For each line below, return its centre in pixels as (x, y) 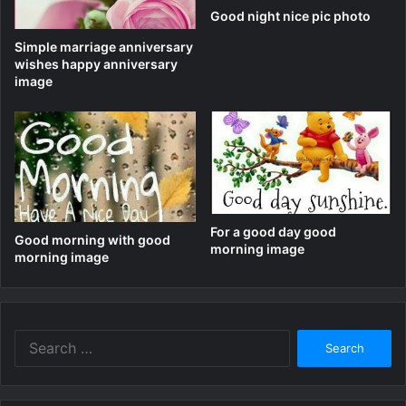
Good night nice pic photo (290, 16)
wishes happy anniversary (96, 63)
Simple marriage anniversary (104, 46)
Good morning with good (92, 240)
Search (308, 338)
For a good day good (273, 231)
